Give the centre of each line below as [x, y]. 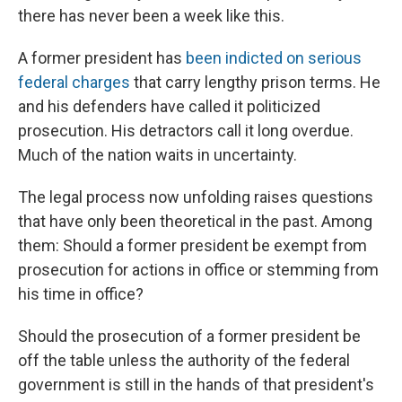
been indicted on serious [274, 58]
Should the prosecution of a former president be [189, 336]
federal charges [74, 83]
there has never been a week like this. [151, 16]
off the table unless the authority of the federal [184, 361]
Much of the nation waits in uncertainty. [157, 155]
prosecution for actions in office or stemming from [198, 270]
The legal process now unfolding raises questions [196, 197]
